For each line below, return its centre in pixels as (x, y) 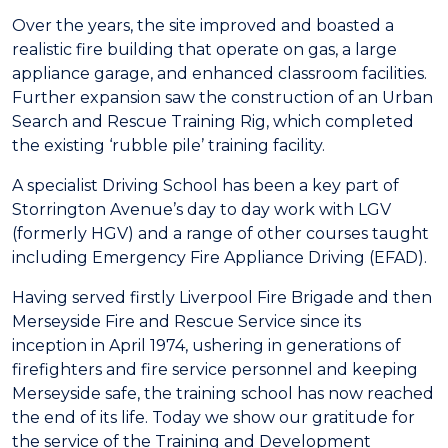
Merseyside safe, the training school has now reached (223, 393)
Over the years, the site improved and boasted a (203, 25)
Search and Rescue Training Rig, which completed (213, 121)
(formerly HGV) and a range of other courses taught (220, 233)
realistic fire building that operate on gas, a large (204, 49)
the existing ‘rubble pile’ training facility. (168, 145)
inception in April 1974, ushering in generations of (206, 345)
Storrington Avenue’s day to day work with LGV (201, 209)
